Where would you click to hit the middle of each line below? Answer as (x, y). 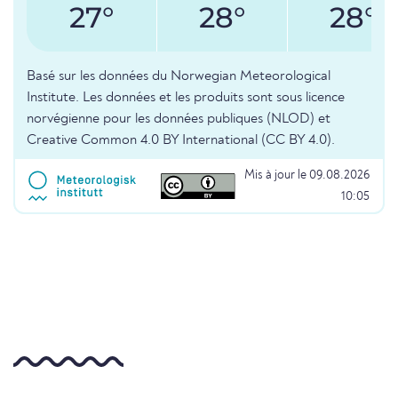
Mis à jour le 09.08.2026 (307, 175)
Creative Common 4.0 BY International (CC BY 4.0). (181, 141)
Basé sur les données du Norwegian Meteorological (179, 77)
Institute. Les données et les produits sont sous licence (186, 98)
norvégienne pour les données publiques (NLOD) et (179, 119)
